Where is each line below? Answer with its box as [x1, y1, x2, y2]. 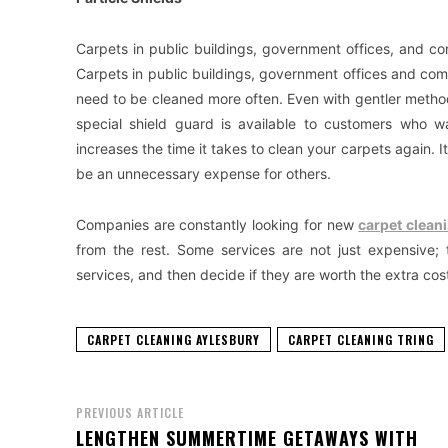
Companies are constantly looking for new [76, 215, 359, 233]
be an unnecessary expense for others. [76, 164, 331, 182]
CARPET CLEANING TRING [288, 330, 434, 348]
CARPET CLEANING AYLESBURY [87, 330, 260, 348]
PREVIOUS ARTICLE [76, 403, 184, 421]
